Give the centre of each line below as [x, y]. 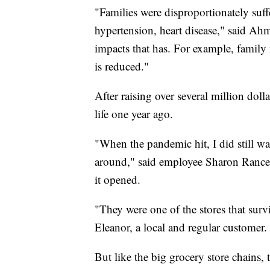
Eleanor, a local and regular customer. [181, 227]
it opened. [118, 180]
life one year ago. [134, 114]
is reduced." [122, 66]
